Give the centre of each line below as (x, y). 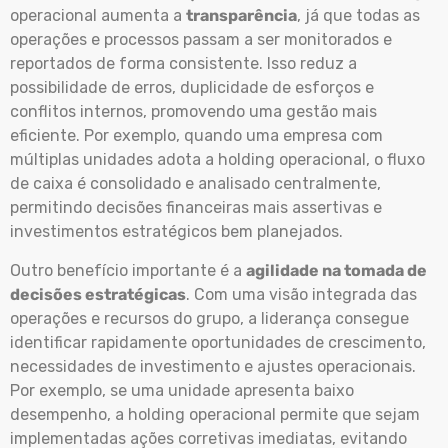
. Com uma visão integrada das (301, 294)
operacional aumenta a (98, 16)
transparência (241, 16)
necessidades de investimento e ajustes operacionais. (213, 366)
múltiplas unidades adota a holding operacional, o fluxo (217, 160)
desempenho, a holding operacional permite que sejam (215, 414)
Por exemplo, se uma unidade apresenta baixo (182, 390)
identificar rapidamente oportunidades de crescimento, (218, 342)
